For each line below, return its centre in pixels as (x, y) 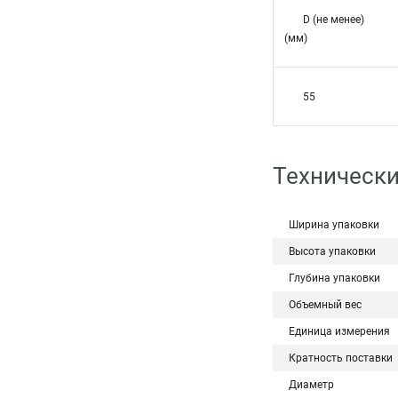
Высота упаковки (332, 251)
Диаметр (311, 385)
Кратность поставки (341, 358)
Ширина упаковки (334, 225)
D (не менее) (334, 20)
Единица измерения (339, 331)
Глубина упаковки (334, 278)
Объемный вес (325, 305)
